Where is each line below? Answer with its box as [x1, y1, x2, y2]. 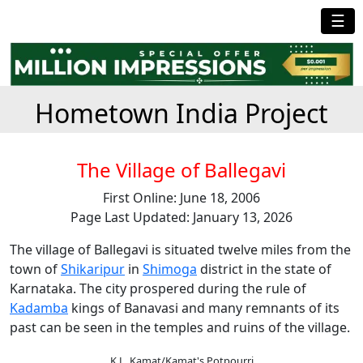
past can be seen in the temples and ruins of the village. [10, 318, 350, 336]
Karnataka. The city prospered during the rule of [10, 279, 306, 297]
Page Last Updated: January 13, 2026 [70, 207, 293, 226]
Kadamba [10, 298, 68, 317]
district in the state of [197, 259, 331, 278]
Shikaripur [61, 259, 125, 278]
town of [10, 259, 61, 278]
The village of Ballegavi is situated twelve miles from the [10, 240, 351, 258]
